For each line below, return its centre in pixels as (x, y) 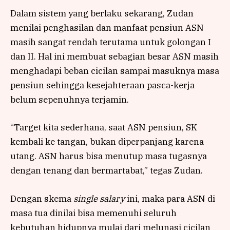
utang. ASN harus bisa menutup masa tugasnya (109, 156)
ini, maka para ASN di (170, 198)
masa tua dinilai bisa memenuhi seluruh (93, 213)
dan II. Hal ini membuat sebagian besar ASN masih (114, 57)
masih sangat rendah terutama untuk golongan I (111, 42)
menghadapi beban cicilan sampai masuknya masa (115, 71)
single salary (99, 198)
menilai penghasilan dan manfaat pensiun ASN (107, 28)
